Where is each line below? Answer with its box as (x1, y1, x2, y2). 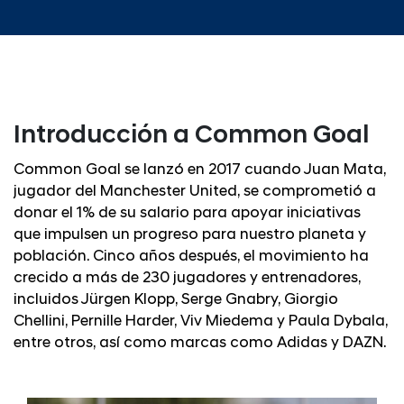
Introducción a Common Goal (14, 124, 369, 150)
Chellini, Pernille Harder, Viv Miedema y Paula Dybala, (14, 313, 388, 329)
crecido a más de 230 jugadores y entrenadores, (14, 270, 361, 286)
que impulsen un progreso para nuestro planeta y (14, 226, 366, 243)
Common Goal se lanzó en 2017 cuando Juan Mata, (14, 161, 386, 178)
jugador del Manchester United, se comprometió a (14, 183, 376, 199)
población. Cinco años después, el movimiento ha (14, 248, 369, 264)
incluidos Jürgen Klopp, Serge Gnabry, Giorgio (14, 291, 338, 308)
